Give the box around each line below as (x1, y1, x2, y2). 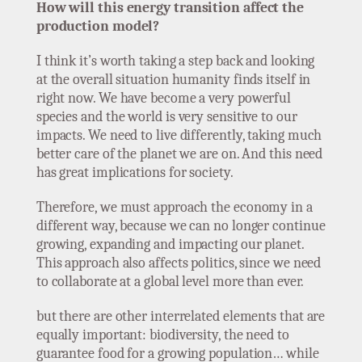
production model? (36, 18, 160, 36)
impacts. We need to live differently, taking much (36, 127, 322, 145)
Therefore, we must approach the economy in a (36, 199, 313, 217)
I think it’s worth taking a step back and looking (36, 53, 315, 70)
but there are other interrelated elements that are (36, 308, 326, 326)
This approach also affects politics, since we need (36, 255, 322, 272)
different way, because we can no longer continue (36, 217, 326, 235)
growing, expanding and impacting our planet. (36, 236, 304, 254)
